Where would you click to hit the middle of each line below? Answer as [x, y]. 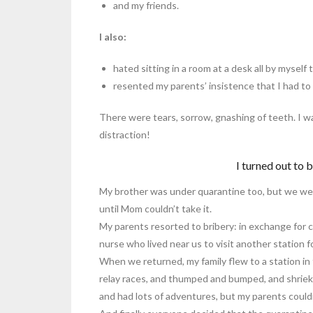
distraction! [125, 134]
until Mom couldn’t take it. [155, 209]
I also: [113, 36]
